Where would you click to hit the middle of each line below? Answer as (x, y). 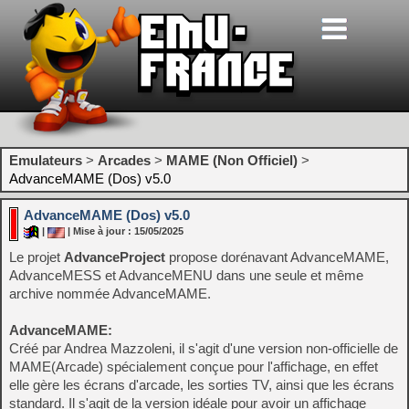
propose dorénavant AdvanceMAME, (277, 257)
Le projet (37, 257)
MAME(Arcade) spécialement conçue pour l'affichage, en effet (194, 367)
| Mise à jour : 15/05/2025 (124, 231)
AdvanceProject (115, 257)
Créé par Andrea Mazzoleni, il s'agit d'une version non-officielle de (204, 348)
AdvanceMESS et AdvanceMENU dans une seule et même (186, 275)
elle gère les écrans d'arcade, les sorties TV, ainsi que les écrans (202, 385)
